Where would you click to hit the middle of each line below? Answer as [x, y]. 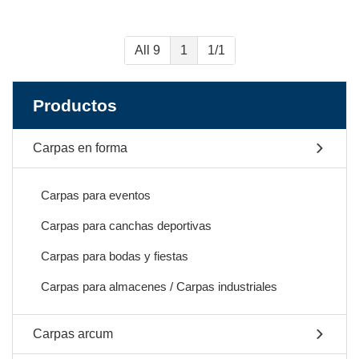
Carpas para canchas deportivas [126, 226]
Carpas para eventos [96, 195]
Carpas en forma [80, 148]
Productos [75, 105]
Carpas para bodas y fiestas [115, 256]
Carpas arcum [73, 334]
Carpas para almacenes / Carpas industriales [159, 286]
